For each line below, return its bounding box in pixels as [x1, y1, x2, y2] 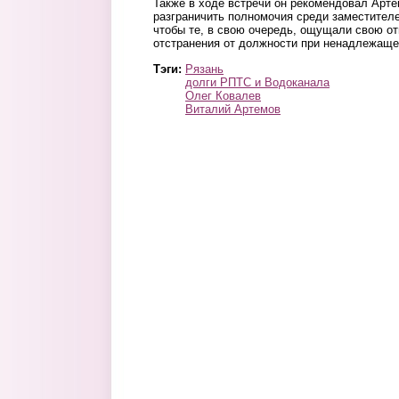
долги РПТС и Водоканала [185, 75, 330, 89]
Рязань [185, 61, 224, 76]
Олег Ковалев [185, 88, 261, 102]
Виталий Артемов [185, 102, 281, 116]
